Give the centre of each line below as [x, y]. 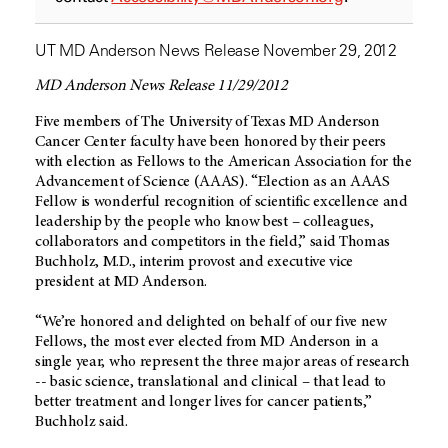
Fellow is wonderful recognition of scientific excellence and [221, 202]
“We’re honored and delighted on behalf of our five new [211, 322]
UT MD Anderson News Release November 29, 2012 [216, 50]
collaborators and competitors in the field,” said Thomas [213, 242]
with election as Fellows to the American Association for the [223, 162]
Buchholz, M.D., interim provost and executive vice [194, 262]
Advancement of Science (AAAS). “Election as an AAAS [212, 182]
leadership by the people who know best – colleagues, [204, 222]
